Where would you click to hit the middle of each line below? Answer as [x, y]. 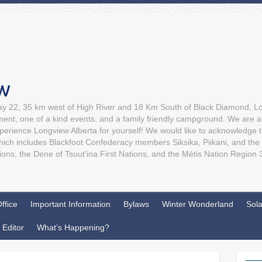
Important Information [70, 204]
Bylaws [136, 204]
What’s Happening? [73, 227]
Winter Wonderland [198, 204]
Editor [13, 227]
